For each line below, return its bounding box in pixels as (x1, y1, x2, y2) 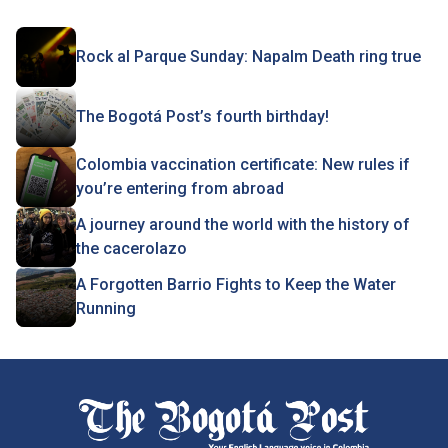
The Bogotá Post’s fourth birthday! (76, 107, 329, 127)
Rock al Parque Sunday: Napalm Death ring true (76, 47, 421, 67)
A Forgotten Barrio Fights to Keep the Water (76, 275, 396, 295)
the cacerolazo (76, 239, 187, 259)
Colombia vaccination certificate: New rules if (76, 155, 410, 175)
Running (76, 299, 136, 319)
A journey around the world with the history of (76, 215, 410, 235)
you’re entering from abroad (76, 179, 284, 199)
